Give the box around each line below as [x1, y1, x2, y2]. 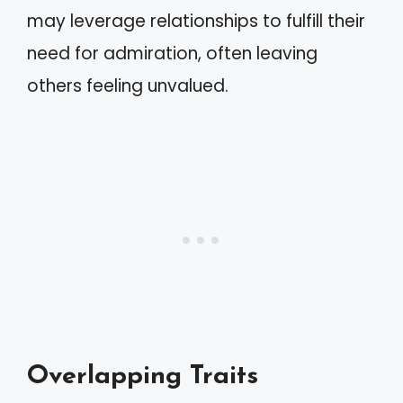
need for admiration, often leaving [27, 40, 318, 66]
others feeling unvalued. [27, 73, 228, 98]
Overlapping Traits [27, 363, 258, 390]
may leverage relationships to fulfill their [27, 8, 365, 33]
